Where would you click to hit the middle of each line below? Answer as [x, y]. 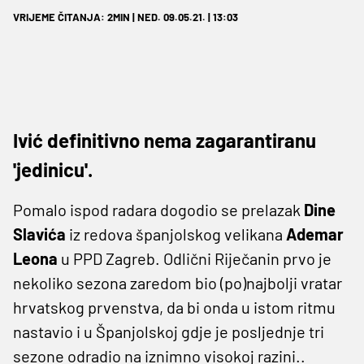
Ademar [315, 234]
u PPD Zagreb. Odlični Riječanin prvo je [195, 258]
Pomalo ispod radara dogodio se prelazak [158, 209]
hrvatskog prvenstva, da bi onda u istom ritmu [174, 307]
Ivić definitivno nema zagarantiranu [165, 140]
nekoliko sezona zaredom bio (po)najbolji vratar [178, 282]
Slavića [39, 234]
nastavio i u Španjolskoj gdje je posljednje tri [169, 331]
